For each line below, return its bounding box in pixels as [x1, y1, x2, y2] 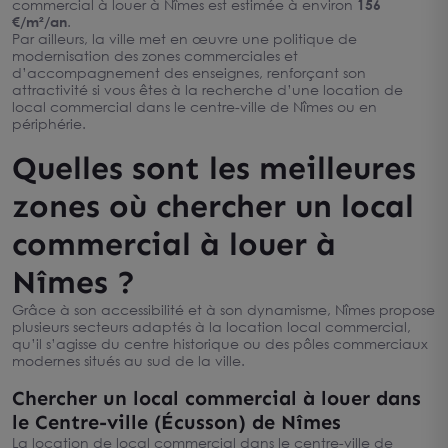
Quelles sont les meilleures [12, 149, 416, 187]
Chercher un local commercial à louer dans [12, 386, 421, 410]
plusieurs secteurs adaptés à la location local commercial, [12, 318, 411, 335]
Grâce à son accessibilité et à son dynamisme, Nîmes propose [12, 301, 435, 318]
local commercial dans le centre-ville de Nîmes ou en [12, 98, 377, 115]
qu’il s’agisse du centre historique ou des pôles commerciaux [12, 335, 428, 352]
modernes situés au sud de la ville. [12, 352, 245, 369]
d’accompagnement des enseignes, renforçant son [12, 64, 366, 81]
